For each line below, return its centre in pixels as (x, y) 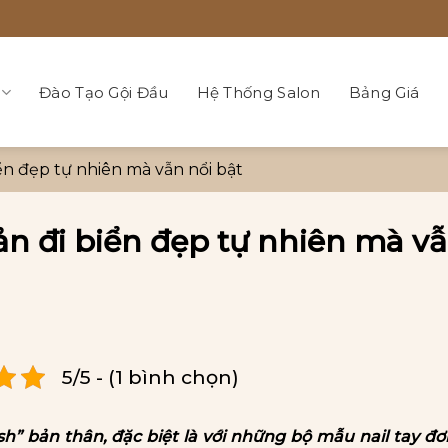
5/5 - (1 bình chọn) (150, 377)
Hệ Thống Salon (258, 92)
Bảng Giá (384, 92)
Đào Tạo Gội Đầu (104, 92)
